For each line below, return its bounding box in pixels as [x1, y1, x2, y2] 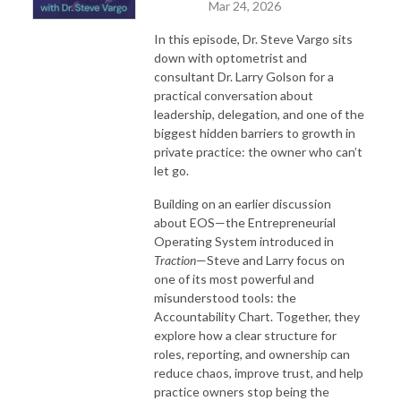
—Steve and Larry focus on [196, 252, 345, 268]
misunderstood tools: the [154, 289, 296, 305]
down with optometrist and [154, 49, 307, 65]
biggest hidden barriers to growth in [154, 124, 355, 141]
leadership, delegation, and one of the [154, 106, 364, 122]
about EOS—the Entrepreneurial [154, 214, 336, 230]
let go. [154, 162, 189, 178]
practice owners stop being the [154, 383, 329, 399]
